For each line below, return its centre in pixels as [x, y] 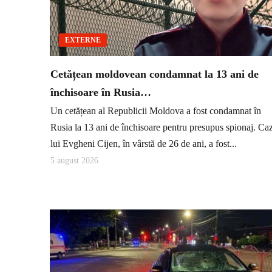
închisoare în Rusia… [101, 93]
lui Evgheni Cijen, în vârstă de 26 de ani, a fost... [144, 143]
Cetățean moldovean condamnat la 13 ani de [155, 74]
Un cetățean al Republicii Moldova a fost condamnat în [156, 110]
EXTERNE [83, 40]
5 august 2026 [74, 161]
